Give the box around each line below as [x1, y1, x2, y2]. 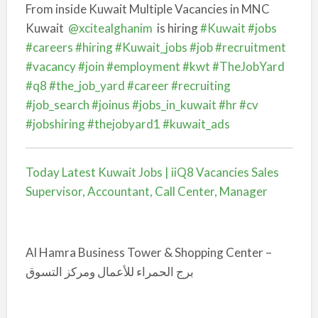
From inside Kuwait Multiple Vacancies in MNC [25, 1, 270, 17]
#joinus [91, 97, 130, 113]
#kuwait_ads [162, 116, 230, 132]
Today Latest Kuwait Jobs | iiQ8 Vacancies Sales [25, 165, 279, 180]
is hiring [154, 21, 200, 36]
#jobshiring [25, 116, 85, 132]
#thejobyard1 [87, 116, 160, 132]
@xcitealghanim [67, 21, 155, 36]
